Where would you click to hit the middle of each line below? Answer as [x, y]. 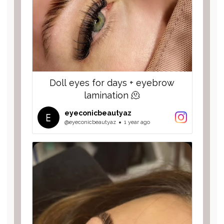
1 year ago [137, 122]
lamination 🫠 [112, 95]
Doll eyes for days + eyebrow [112, 82]
